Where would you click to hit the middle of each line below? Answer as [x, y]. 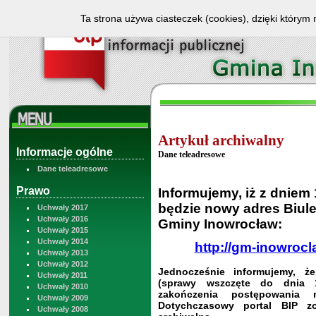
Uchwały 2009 [63, 298]
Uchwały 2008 [63, 309]
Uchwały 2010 [63, 286]
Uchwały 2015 [63, 230]
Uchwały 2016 [63, 219]
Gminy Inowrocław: [220, 224]
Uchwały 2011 [62, 275]
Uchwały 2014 [63, 241]
